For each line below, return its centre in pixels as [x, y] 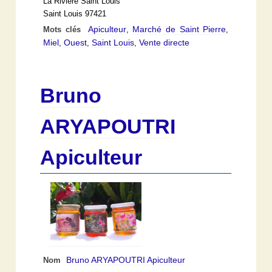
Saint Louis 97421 [75, 14]
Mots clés [64, 29]
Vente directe [165, 42]
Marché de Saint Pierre [179, 29]
